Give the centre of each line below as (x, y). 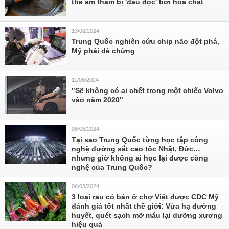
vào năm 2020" (97, 100)
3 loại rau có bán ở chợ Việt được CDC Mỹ (145, 197)
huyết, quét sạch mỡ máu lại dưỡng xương (147, 215)
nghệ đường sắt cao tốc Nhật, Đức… (136, 149)
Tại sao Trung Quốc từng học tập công (140, 140)
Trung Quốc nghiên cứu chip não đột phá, (145, 41)
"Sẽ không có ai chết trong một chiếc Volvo (147, 90)
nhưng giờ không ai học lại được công (140, 158)
